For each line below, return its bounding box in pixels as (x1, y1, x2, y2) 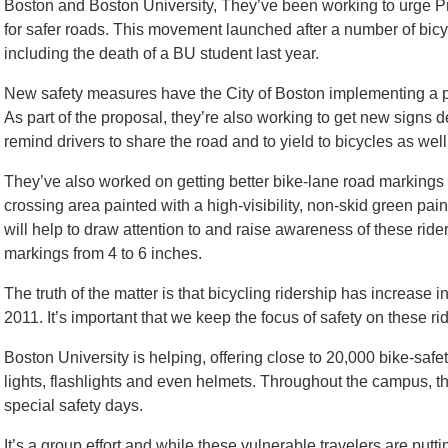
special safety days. (4, 397, 143, 414)
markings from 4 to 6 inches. (4, 245, 202, 262)
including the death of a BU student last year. (4, 45, 319, 62)
